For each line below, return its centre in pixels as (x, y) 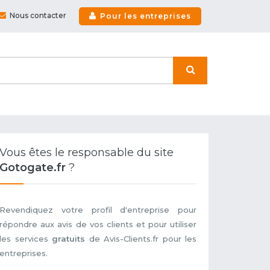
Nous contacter (38, 16)
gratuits (69, 239)
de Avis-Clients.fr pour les (141, 239)
